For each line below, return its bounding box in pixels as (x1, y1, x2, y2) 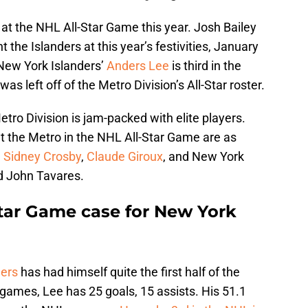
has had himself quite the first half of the (18, 265, 240, 280)
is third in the (169, 58, 241, 74)
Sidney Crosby (3, 149, 81, 164)
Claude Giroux (87, 149, 163, 164)
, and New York (163, 149, 244, 164)
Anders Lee (107, 58, 169, 74)
